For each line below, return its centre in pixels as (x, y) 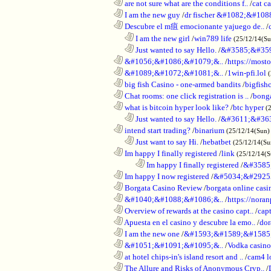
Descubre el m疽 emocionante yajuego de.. (194, 26)
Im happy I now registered (166, 176)
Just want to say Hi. (166, 142)
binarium (210, 130)
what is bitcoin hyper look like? (176, 107)
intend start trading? (157, 130)
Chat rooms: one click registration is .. (186, 96)
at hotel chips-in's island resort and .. (183, 256)
